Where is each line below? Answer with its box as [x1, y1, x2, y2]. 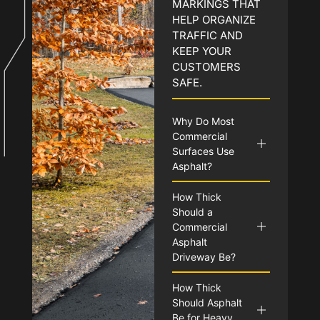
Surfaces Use [171, 144, 234, 157]
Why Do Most [171, 114, 234, 127]
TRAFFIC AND [171, 28, 243, 42]
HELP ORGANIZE [171, 12, 256, 26]
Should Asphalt [171, 296, 242, 309]
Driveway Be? [171, 250, 236, 263]
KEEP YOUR [171, 44, 231, 58]
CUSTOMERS [171, 59, 241, 74]
